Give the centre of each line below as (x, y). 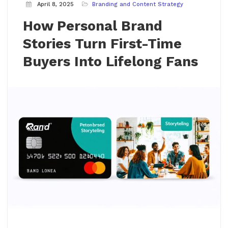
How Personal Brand (93, 26)
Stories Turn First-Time (102, 44)
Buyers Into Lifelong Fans (110, 61)
